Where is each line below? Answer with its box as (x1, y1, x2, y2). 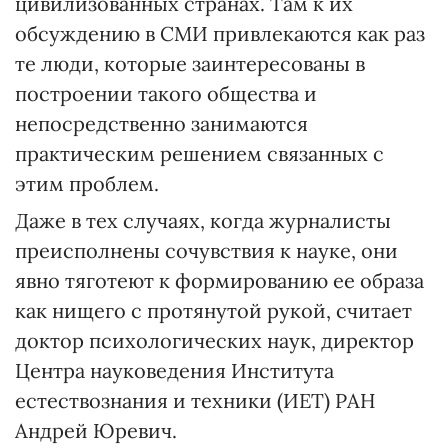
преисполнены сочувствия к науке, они (15, 238, 398, 263)
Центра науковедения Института (15, 358, 334, 383)
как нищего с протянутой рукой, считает (15, 298, 412, 323)
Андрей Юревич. (15, 418, 177, 443)
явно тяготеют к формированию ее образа (15, 268, 424, 293)
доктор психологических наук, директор (15, 328, 414, 353)
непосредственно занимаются (15, 111, 308, 136)
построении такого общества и (15, 81, 317, 106)
